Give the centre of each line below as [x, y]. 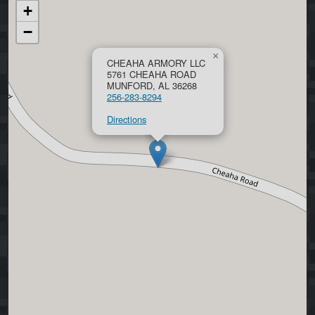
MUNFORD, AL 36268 [152, 85]
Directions [127, 119]
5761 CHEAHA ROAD [152, 74]
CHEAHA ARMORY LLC [156, 63]
